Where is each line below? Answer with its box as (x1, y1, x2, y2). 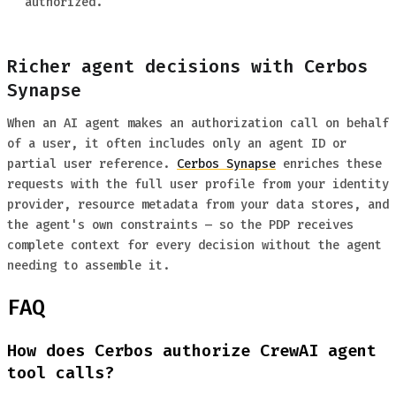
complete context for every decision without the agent (7, 237, 382, 255)
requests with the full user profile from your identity (7, 176, 389, 194)
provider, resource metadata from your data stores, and (7, 196, 389, 214)
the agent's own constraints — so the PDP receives (7, 217, 354, 234)
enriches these (276, 156, 382, 173)
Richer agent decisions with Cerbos (7, 55, 368, 79)
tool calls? (7, 362, 114, 385)
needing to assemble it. (7, 257, 170, 275)
